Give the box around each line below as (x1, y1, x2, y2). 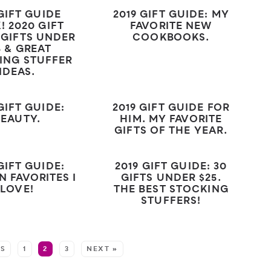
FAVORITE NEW (130, 19, 212, 35)
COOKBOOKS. (132, 30, 210, 47)
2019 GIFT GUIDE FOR (112, 100, 230, 117)
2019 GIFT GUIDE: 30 (115, 159, 227, 175)
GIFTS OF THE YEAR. (114, 123, 228, 140)
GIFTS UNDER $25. (120, 171, 221, 187)
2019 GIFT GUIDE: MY (113, 7, 229, 24)
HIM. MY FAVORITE (120, 112, 223, 128)
